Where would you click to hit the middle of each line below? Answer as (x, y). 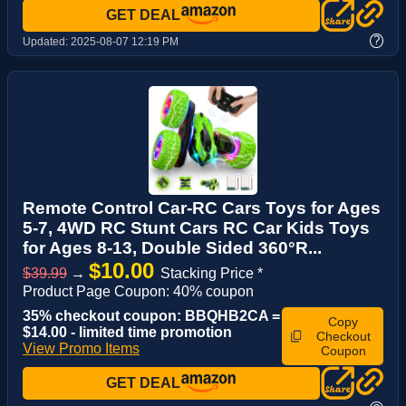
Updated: (47, 42)
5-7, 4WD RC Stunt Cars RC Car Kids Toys (196, 228)
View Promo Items (81, 349)
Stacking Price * (212, 274)
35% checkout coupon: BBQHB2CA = (151, 316)
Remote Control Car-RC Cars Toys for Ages (202, 208)
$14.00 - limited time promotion (127, 333)
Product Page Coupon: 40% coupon (138, 292)
